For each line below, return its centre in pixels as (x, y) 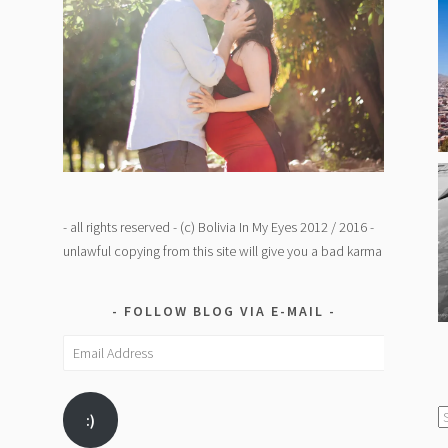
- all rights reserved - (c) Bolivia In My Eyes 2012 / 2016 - (219, 226)
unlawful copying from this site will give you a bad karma (223, 250)
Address (85, 369)
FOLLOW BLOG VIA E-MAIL (223, 310)
